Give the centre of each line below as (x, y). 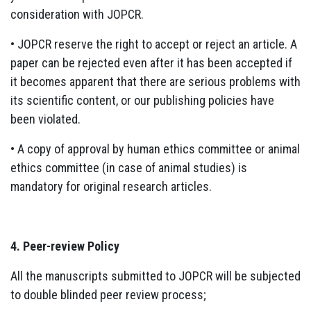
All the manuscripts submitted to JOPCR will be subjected (155, 276)
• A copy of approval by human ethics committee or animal (155, 149)
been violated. (45, 119)
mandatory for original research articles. (111, 186)
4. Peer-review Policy (65, 246)
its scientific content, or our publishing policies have (142, 100)
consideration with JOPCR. (77, 14)
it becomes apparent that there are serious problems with (155, 81)
